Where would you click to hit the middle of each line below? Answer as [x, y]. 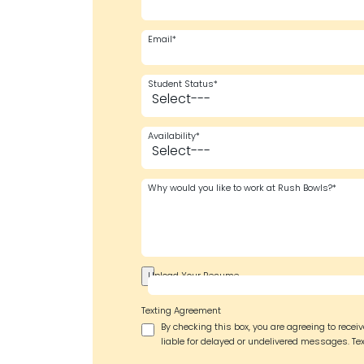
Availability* [174, 137]
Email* [162, 40]
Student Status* [183, 85]
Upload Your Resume [193, 277]
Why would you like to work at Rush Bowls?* [242, 189]
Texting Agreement [181, 312]
